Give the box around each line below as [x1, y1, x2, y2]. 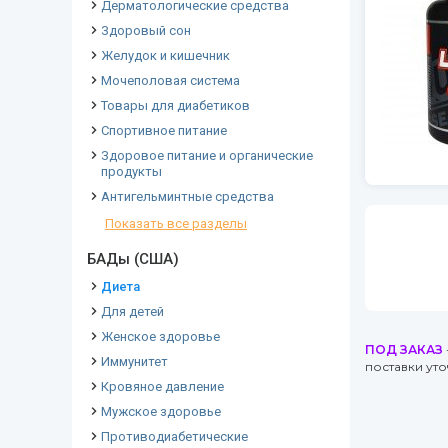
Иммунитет [101, 354, 168, 369]
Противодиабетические [101, 429, 248, 444]
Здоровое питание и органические [101, 148, 313, 163]
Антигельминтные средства [101, 189, 274, 204]
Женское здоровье [101, 329, 220, 344]
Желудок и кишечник [101, 48, 230, 63]
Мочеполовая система [101, 73, 240, 88]
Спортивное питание [101, 123, 227, 138]
